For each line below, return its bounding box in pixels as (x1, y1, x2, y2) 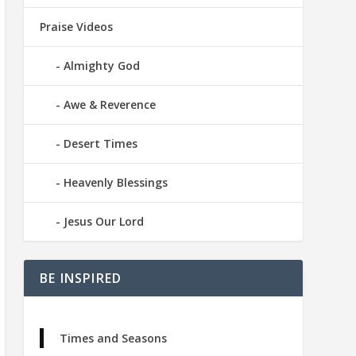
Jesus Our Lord (63, 214, 144, 230)
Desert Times (63, 136, 137, 152)
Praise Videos (39, 19, 113, 35)
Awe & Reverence (63, 97, 156, 113)
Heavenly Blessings (63, 175, 168, 191)
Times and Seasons (59, 331, 167, 346)
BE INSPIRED (39, 269, 122, 288)
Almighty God (63, 58, 140, 74)
